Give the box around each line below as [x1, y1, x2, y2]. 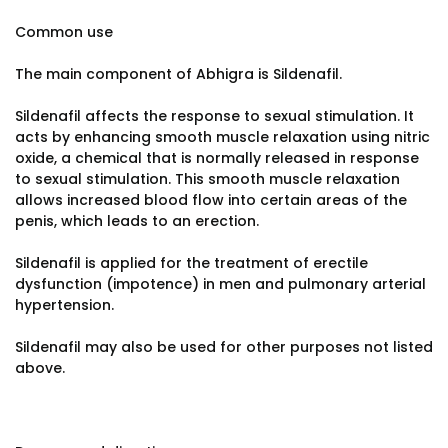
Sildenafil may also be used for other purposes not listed [15, 337, 433, 357]
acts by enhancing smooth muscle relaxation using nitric [15, 127, 430, 147]
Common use [15, 22, 113, 42]
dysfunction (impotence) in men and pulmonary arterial [15, 274, 426, 294]
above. [15, 358, 65, 378]
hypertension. [15, 295, 114, 315]
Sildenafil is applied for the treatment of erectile [15, 253, 368, 273]
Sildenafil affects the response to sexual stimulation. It [15, 106, 414, 126]
